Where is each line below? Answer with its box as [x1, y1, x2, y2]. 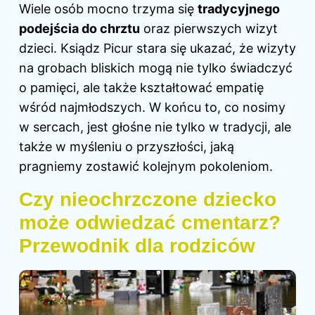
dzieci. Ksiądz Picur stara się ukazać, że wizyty [19, 40, 296, 56]
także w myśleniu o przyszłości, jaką [19, 139, 234, 154]
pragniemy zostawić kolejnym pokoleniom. [19, 158, 273, 174]
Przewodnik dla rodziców [19, 234, 255, 257]
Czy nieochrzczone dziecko [19, 188, 276, 210]
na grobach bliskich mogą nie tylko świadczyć [19, 60, 292, 75]
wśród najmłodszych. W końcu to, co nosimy [19, 99, 285, 115]
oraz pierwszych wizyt [140, 20, 278, 36]
